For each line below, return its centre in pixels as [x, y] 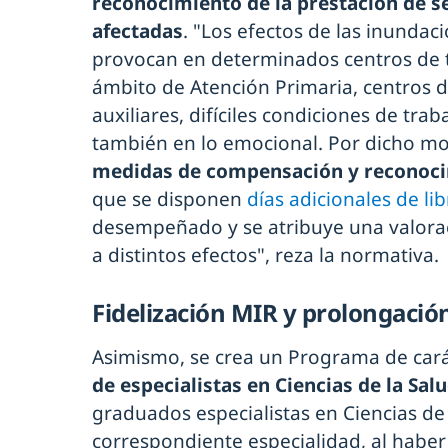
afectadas [137, 30]
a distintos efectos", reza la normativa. [265, 254]
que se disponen [169, 198]
